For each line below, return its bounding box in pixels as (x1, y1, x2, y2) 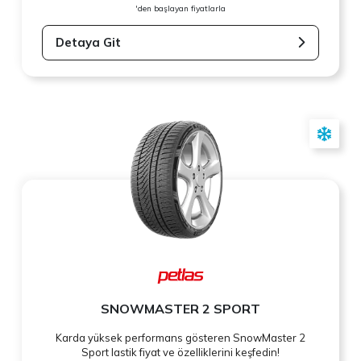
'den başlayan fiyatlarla (135, 2, 226, 14)
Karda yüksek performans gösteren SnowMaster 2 (56, 331, 305, 345)
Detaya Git (56, 34, 122, 50)
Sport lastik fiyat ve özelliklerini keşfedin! (81, 346, 280, 359)
